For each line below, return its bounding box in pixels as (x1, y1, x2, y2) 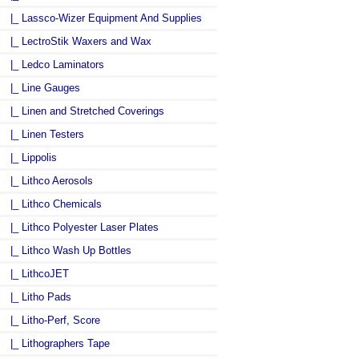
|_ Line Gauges (4, 81, 80, 94)
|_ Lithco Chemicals (4, 197, 102, 210)
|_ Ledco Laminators (4, 58, 104, 71)
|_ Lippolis (4, 151, 57, 163)
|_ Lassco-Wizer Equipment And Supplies (4, 11, 202, 24)
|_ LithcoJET (4, 267, 69, 280)
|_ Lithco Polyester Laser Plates (4, 220, 159, 233)
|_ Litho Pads (4, 290, 71, 303)
